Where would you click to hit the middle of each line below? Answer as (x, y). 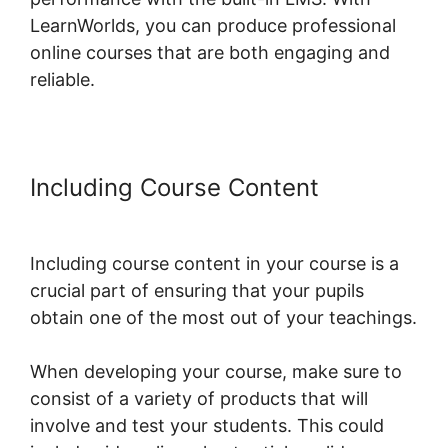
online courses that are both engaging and (210, 53)
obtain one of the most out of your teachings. (223, 318)
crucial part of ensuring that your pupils (197, 291)
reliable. (62, 80)
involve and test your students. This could (207, 426)
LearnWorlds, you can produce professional (213, 26)
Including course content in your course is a (214, 264)
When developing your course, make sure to (216, 372)
